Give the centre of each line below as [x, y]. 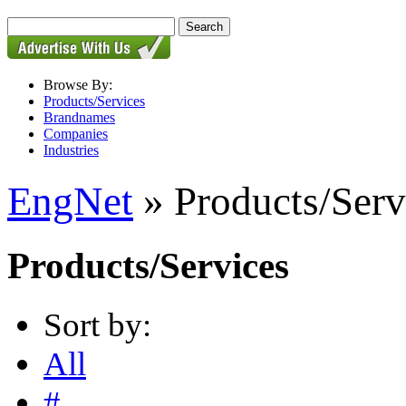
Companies [76, 134]
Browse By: [78, 85]
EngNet [70, 202]
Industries [71, 150]
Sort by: [97, 324]
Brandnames [79, 117]
